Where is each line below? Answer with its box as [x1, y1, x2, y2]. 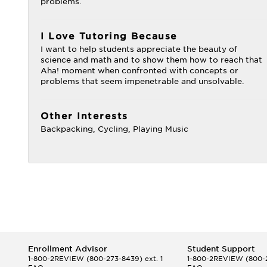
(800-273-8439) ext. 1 [84, 254, 163, 263]
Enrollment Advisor [28, 244, 107, 253]
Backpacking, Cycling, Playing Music [41, 125, 188, 133]
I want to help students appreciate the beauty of [41, 45, 237, 54]
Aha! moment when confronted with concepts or [41, 66, 238, 75]
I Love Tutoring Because [41, 31, 178, 42]
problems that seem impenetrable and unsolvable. [41, 77, 244, 86]
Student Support [187, 244, 255, 253]
